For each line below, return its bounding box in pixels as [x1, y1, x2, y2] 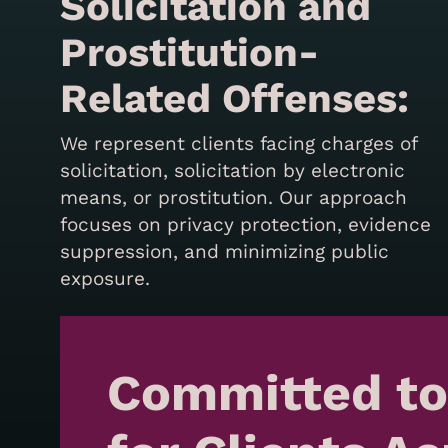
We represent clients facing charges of [60, 131, 418, 155]
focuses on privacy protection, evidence [60, 212, 432, 236]
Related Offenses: [60, 74, 410, 122]
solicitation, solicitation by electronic [60, 158, 406, 182]
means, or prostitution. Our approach [60, 185, 408, 209]
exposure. [60, 266, 151, 290]
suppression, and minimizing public [60, 239, 390, 263]
